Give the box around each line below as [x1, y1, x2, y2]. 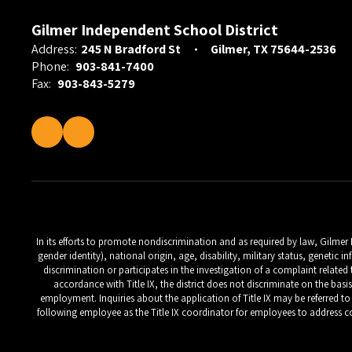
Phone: [31, 58, 69, 75]
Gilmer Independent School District [31, 20, 278, 40]
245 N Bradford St [81, 41, 181, 57]
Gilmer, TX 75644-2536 [211, 41, 336, 57]
